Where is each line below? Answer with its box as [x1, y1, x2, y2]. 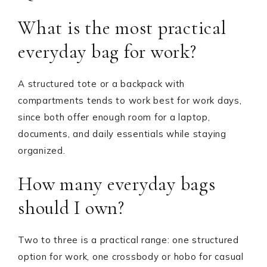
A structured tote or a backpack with [18, 78, 185, 89]
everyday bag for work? [18, 40, 197, 63]
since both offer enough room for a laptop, [18, 111, 210, 123]
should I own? [18, 196, 125, 219]
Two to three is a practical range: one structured [18, 234, 239, 246]
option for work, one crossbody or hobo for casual [18, 251, 244, 262]
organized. [18, 145, 66, 156]
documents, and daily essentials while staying [18, 128, 226, 139]
